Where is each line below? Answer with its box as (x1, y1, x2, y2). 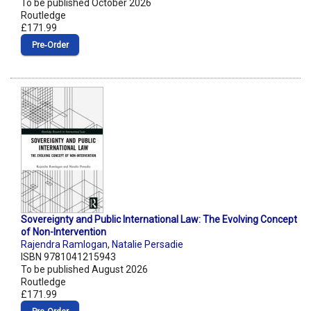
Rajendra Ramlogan (21, 239, 108, 251)
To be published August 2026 (21, 264, 148, 276)
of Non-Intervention (21, 226, 106, 238)
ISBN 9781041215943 (21, 251, 116, 263)
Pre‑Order (31, 40, 69, 51)
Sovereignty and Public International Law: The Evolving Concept (21, 214, 297, 226)
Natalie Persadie (112, 239, 183, 251)
